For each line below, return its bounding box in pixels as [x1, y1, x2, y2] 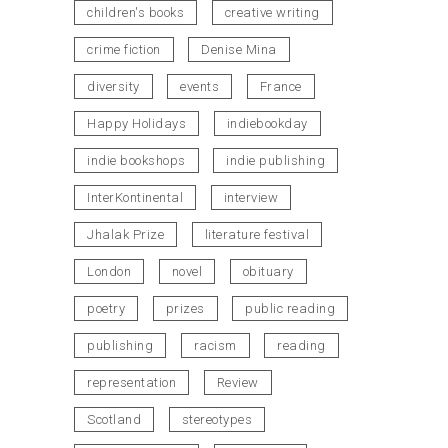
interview [223, 190, 278, 206]
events [180, 79, 219, 95]
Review [216, 375, 259, 391]
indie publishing [226, 153, 325, 169]
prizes [165, 301, 205, 317]
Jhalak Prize [87, 227, 164, 243]
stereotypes [181, 412, 252, 428]
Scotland [87, 412, 141, 428]
